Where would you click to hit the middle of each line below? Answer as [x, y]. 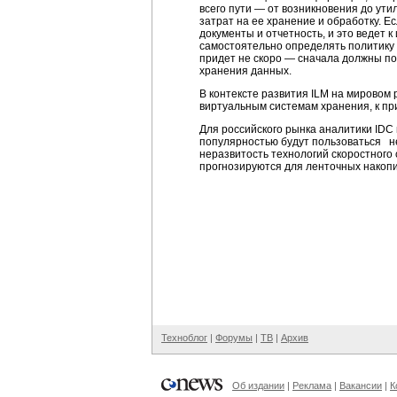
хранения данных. [245, 71]
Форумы [234, 338]
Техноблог [184, 338]
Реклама [312, 385]
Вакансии [361, 385]
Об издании [258, 385]
